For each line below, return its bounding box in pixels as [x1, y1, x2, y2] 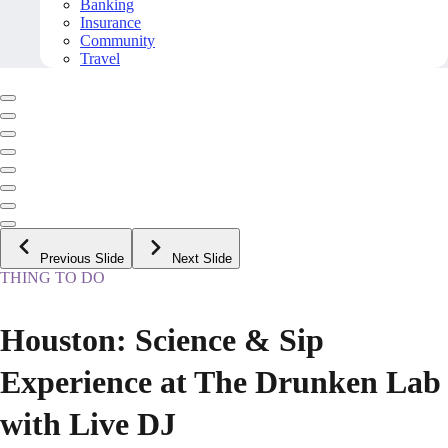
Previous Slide [40, 251, 124, 267]
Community [80, 32, 155, 50]
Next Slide [172, 251, 232, 267]
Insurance [80, 14, 141, 32]
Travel [80, 50, 120, 68]
